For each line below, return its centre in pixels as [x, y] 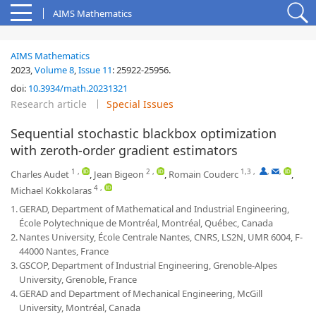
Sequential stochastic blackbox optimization [144, 133]
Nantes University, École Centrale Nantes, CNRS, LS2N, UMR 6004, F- [161, 237]
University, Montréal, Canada [80, 308]
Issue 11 [95, 70]
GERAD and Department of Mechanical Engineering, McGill [141, 293]
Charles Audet [40, 174]
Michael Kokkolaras [51, 190]
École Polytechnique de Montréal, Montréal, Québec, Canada [146, 223]
